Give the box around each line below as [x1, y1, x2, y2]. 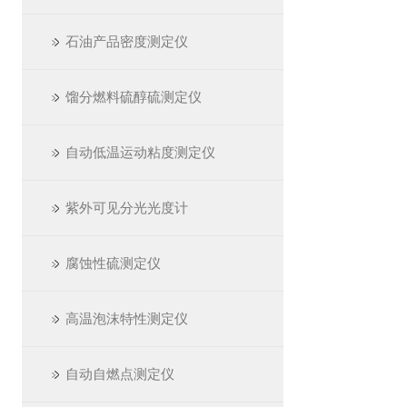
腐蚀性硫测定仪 [65, 255, 161, 271]
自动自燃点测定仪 [65, 366, 174, 382]
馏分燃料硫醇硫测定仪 [65, 89, 202, 104]
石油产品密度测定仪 [65, 34, 188, 49]
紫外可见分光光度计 [65, 200, 188, 215]
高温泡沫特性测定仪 [65, 311, 188, 326]
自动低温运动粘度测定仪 [65, 144, 215, 160]
